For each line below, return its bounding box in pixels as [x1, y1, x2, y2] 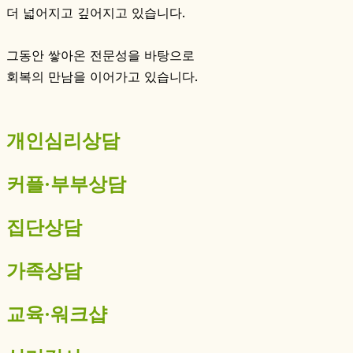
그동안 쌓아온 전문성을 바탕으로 [6, 47, 199, 64]
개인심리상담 [6, 129, 120, 153]
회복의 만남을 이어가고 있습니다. [6, 69, 198, 85]
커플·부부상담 [6, 173, 126, 196]
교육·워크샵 [6, 303, 107, 326]
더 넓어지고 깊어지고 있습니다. [6, 5, 185, 21]
